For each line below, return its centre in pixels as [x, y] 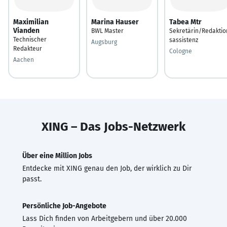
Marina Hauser [115, 22]
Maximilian [31, 22]
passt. [32, 179]
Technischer [30, 39]
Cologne [181, 51]
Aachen [24, 60]
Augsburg [104, 42]
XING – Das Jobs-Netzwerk [113, 126]
